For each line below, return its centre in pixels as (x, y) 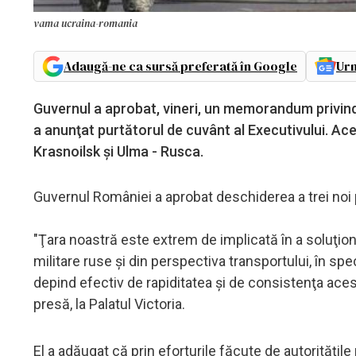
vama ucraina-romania (85, 23)
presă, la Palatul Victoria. (109, 304)
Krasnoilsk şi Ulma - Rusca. (118, 151)
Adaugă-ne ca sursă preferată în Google (180, 66)
